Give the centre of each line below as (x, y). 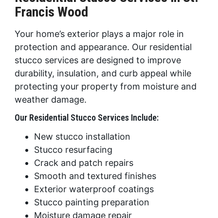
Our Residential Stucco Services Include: (87, 118)
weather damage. (51, 100)
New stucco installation (82, 137)
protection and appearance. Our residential (103, 47)
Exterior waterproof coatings (94, 189)
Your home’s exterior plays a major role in (99, 34)
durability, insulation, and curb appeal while (103, 73)
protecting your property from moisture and (106, 86)
